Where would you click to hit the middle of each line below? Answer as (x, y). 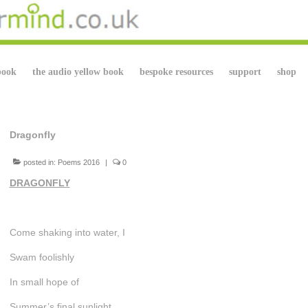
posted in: (39, 162)
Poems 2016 (78, 162)
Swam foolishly (42, 257)
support (245, 71)
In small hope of (44, 282)
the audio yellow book (78, 71)
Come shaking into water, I (67, 232)
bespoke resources (176, 71)
